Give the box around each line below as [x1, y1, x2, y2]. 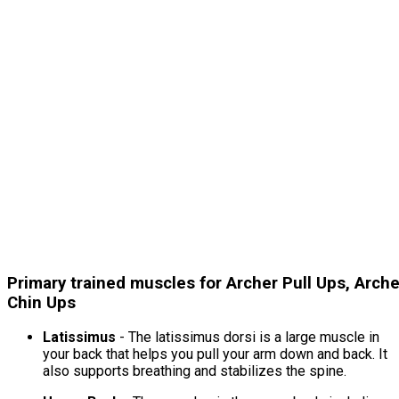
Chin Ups [7, 292, 76, 313]
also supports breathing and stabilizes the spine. [43, 362, 346, 380]
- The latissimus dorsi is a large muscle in [116, 329, 379, 346]
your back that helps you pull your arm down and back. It [43, 346, 387, 363]
